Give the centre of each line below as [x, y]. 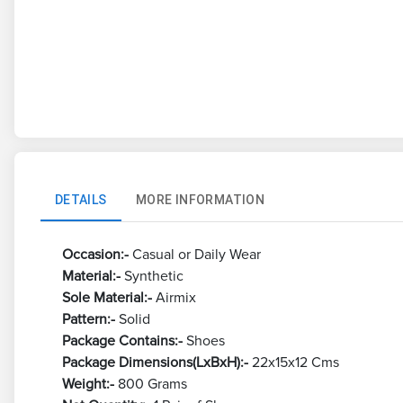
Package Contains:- [122, 341]
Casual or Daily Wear [194, 255]
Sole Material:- [108, 298]
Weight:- [88, 385]
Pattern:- [88, 320]
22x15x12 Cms [293, 363]
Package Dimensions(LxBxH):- [155, 363]
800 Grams [150, 385]
